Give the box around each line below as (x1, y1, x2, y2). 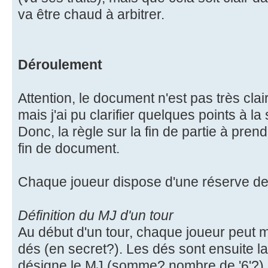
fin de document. (18, 140, 120, 156)
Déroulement (18, 56, 102, 72)
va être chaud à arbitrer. (18, 6, 165, 22)
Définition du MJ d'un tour (18, 207, 173, 223)
